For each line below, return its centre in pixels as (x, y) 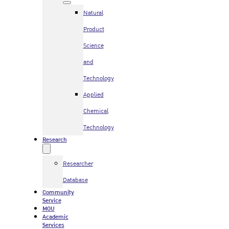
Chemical (96, 111)
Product (94, 29)
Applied (93, 95)
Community (58, 192)
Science (93, 46)
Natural (93, 13)
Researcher (78, 164)
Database (75, 180)
